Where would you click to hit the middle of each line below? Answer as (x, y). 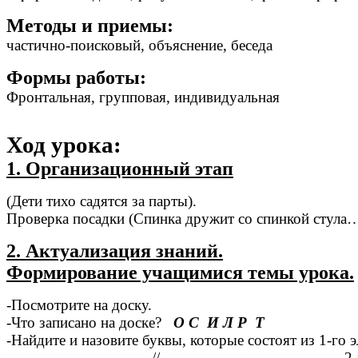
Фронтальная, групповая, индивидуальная (143, 97)
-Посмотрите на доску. (79, 305)
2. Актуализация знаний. (115, 251)
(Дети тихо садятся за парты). (101, 201)
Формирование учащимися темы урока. (180, 273)
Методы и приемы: (90, 26)
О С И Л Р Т (219, 323)
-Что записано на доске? (90, 323)
